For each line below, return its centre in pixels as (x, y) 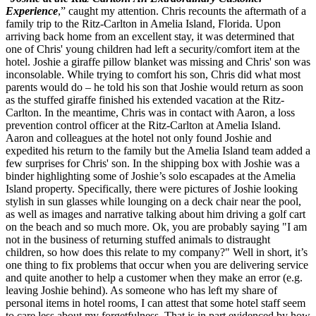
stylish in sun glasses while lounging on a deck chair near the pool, (153, 201)
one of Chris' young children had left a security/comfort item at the (153, 49)
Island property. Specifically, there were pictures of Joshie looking (152, 188)
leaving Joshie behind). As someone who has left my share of (141, 290)
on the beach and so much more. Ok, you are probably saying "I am (156, 226)
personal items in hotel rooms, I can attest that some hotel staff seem (156, 303)
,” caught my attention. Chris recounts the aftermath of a (182, 11)
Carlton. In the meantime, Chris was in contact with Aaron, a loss (150, 112)
